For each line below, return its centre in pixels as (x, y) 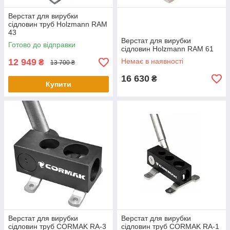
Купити (59, 84)
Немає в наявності (152, 61)
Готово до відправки (42, 45)
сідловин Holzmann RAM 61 (167, 49)
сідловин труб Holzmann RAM (58, 24)
